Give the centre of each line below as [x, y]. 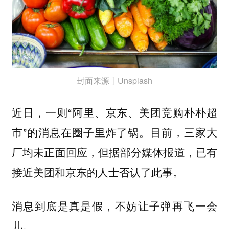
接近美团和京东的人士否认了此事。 [97, 171]
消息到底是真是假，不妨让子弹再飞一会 [114, 206]
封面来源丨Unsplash [114, 81]
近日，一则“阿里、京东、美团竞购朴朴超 [114, 112]
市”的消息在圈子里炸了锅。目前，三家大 [114, 132]
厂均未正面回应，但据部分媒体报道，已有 [114, 152]
